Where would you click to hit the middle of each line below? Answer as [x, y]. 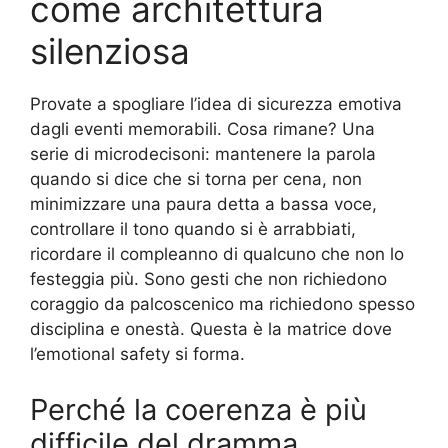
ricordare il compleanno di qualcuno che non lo [217, 254]
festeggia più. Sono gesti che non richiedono [208, 279]
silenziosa [110, 51]
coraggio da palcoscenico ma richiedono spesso [222, 304]
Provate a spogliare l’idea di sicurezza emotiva [216, 104]
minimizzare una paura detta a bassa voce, [203, 204]
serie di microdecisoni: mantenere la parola [203, 154]
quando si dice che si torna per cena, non [196, 179]
